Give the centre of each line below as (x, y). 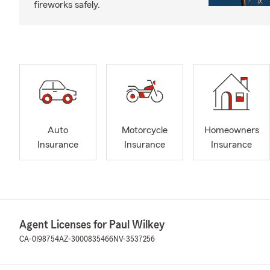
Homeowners (231, 130)
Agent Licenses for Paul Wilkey (92, 225)
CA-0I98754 (39, 239)
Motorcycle (145, 130)
